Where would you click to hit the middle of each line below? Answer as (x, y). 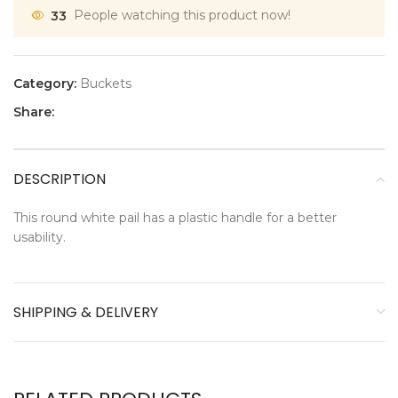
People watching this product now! (182, 16)
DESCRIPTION (60, 179)
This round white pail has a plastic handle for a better (175, 218)
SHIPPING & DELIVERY (86, 313)
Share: (34, 112)
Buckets (106, 84)
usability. (40, 238)
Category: (45, 84)
